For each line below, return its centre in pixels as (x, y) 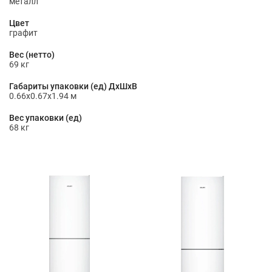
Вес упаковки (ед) (46, 118)
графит (23, 33)
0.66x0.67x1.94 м (43, 96)
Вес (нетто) (32, 55)
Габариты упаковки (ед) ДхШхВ (73, 86)
